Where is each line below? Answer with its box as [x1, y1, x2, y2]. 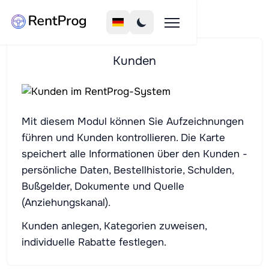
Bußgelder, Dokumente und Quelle [22, 180, 184, 193]
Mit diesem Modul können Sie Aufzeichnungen [22, 115, 244, 128]
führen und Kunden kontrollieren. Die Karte [22, 131, 225, 144]
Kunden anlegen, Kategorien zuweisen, [22, 220, 207, 232]
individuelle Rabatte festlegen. [22, 236, 166, 249]
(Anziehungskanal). [22, 196, 110, 209]
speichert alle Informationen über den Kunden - [22, 148, 247, 160]
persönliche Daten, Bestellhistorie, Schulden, [22, 164, 234, 177]
